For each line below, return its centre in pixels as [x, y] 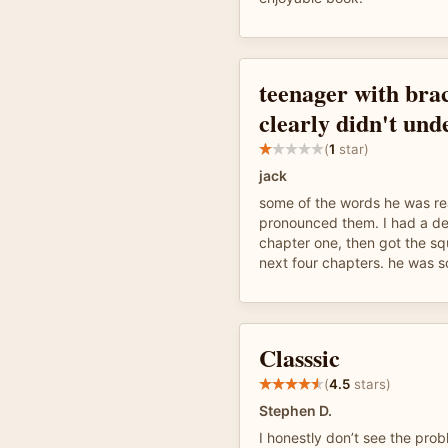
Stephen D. [295, 410]
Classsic [299, 357]
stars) [370, 383]
